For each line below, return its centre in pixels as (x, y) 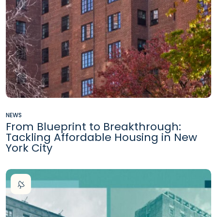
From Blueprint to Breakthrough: (93, 127)
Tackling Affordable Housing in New (101, 138)
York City (29, 148)
